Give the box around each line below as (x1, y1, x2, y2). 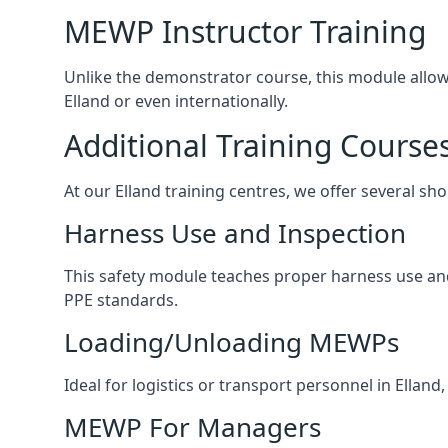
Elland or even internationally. (64, 89, 288, 112)
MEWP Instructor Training (64, 10, 426, 52)
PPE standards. (64, 288, 178, 311)
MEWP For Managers (64, 408, 321, 445)
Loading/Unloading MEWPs (64, 323, 399, 360)
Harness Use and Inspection (64, 214, 406, 251)
